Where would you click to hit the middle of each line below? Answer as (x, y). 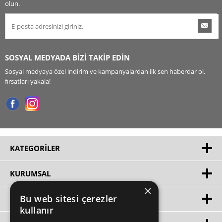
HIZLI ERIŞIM (33, 199)
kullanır (37, 210)
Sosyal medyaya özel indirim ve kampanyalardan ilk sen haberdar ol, (105, 72)
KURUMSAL (30, 174)
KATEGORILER (35, 148)
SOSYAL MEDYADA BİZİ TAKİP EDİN (67, 58)
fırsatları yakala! (28, 82)
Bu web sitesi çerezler (69, 199)
